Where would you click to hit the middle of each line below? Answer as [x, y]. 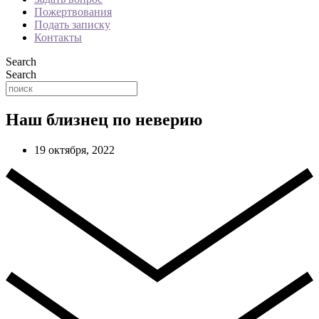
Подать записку [72, 25]
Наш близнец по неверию [104, 119]
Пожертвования [73, 12]
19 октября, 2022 [74, 150]
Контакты [58, 37]
